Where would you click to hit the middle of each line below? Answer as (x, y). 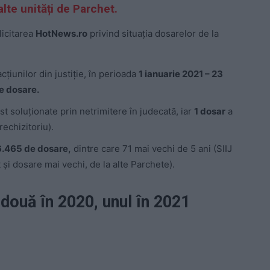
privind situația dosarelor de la (153, 34)
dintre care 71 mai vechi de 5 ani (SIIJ (152, 149)
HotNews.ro (61, 34)
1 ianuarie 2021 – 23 (181, 74)
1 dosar (210, 111)
